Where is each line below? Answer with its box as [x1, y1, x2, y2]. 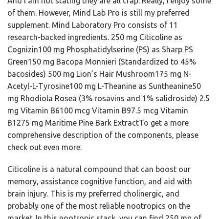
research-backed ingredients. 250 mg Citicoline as [7, 33, 182, 42]
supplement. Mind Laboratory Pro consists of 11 [7, 21, 178, 29]
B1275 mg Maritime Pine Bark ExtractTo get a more [7, 118, 189, 127]
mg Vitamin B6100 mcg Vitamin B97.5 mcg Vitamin [7, 106, 188, 115]
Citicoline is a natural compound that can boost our [7, 165, 191, 174]
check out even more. [7, 143, 82, 152]
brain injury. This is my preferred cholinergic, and [7, 189, 179, 198]
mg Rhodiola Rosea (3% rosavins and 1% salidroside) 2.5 [7, 94, 210, 103]
